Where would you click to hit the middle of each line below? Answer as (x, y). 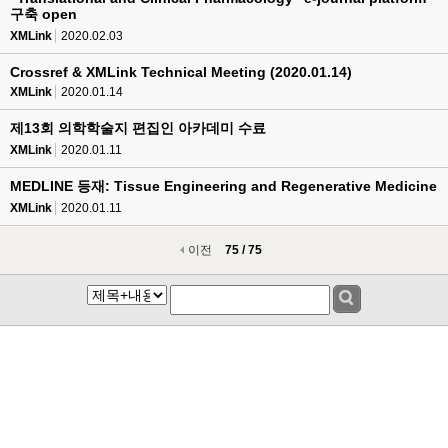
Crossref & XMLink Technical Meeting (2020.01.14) (181, 72)
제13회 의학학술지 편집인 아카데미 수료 (138, 128)
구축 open (43, 14)
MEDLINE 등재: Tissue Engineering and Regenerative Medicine (223, 186)
